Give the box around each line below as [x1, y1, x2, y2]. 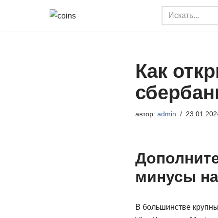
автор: [135, 110, 157, 118]
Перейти [7, 23, 38, 31]
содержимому [7, 49, 57, 57]
